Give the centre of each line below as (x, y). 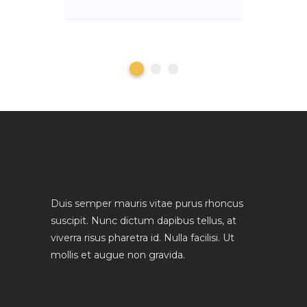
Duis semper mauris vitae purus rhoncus (147, 203)
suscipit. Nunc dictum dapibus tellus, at (144, 220)
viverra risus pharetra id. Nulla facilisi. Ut (143, 237)
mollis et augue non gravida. (118, 255)
